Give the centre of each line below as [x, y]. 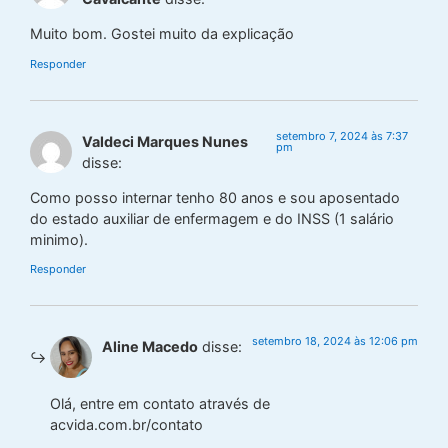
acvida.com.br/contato [126, 424]
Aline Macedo [150, 347]
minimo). [59, 239]
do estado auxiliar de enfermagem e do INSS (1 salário [212, 218]
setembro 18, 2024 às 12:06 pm [335, 341]
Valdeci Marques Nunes [165, 141]
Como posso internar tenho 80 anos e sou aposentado [215, 197]
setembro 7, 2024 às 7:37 [341, 135]
